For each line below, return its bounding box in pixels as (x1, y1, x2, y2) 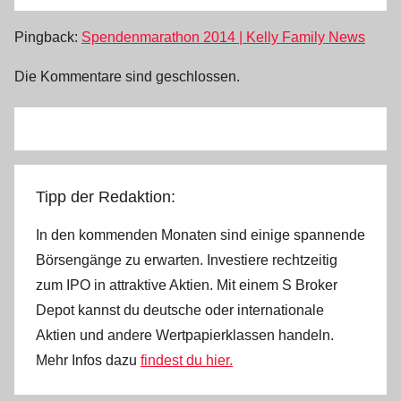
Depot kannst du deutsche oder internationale (36, 302, 324, 318)
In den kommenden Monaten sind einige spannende (36, 226, 365, 243)
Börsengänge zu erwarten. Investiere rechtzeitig (36, 252, 337, 268)
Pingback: (14, 29, 81, 45)
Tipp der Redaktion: (36, 187, 175, 206)
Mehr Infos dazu (36, 352, 141, 368)
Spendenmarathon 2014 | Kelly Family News (81, 29, 365, 45)
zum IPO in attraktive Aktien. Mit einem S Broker (36, 277, 337, 293)
